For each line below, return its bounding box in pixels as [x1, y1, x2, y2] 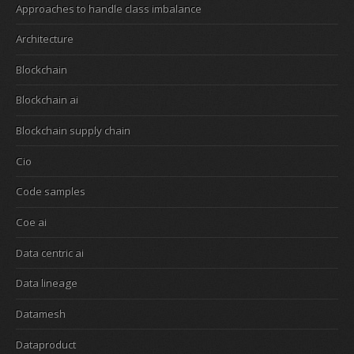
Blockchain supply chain [16, 123, 130, 138]
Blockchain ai [16, 92, 78, 107]
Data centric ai [16, 245, 84, 260]
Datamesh [16, 307, 66, 322]
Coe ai [16, 215, 47, 230]
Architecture [16, 32, 73, 47]
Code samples [16, 184, 85, 199]
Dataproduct [16, 337, 76, 352]
